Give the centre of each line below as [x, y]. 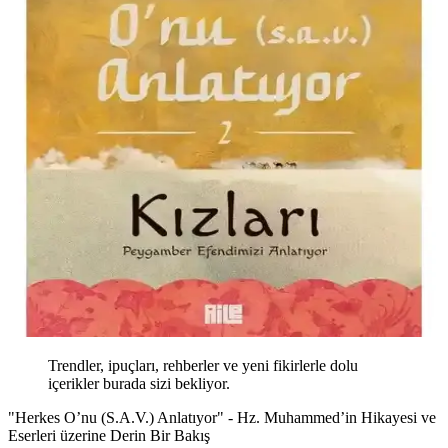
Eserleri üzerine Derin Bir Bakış [109, 436]
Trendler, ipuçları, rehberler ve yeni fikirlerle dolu [203, 366]
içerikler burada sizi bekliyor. [139, 384]
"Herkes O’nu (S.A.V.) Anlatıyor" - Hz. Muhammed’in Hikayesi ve [222, 418]
